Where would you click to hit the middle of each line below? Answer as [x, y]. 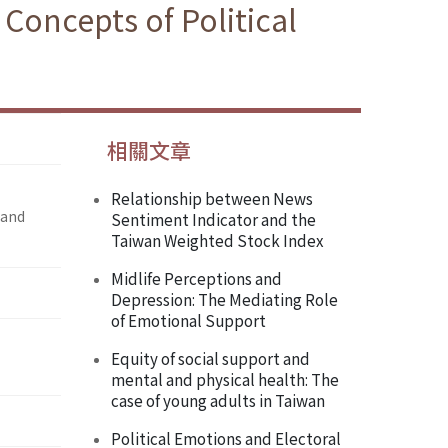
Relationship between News [212, 198]
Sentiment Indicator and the [213, 219]
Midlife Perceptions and [196, 278]
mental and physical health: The [225, 379]
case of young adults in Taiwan [218, 400]
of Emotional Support [188, 320]
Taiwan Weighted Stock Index [217, 240]
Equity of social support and [210, 358]
